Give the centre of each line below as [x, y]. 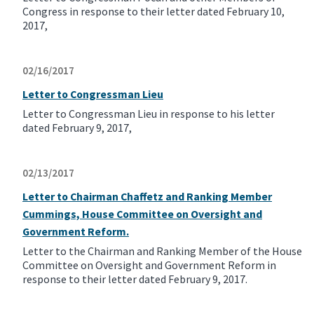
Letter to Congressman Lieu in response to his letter [149, 114]
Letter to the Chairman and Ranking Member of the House [162, 251]
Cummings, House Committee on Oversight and [142, 214]
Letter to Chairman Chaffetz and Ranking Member [147, 197]
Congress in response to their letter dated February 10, [153, 12]
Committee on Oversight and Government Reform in [149, 265]
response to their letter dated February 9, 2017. [135, 279]
